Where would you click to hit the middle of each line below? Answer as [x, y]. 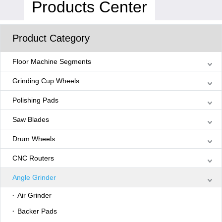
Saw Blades [31, 120]
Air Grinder [34, 195]
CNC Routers [33, 158]
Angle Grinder [34, 178]
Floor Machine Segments [52, 62]
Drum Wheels [34, 139]
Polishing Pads [35, 100]
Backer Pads [37, 211]
